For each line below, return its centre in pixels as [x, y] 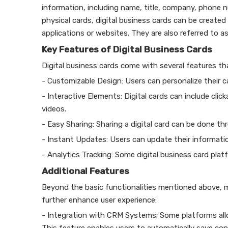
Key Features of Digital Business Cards [127, 49]
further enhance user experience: [99, 200]
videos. [54, 109]
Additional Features [85, 171]
